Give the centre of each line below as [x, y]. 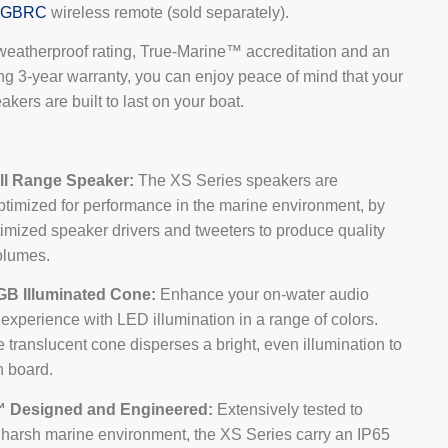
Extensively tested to [288, 409]
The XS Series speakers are [236, 180]
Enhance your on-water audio [264, 295]
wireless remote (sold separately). [168, 12]
